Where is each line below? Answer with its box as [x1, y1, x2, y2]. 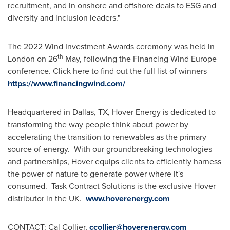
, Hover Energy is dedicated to [108, 106, 216, 118]
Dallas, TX [72, 106, 108, 118]
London [8, 52, 35, 65]
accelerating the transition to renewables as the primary [8, 130, 206, 143]
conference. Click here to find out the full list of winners [8, 65, 207, 77]
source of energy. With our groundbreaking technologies [8, 143, 212, 155]
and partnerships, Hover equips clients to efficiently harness [8, 155, 221, 167]
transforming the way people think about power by [8, 118, 188, 130]
